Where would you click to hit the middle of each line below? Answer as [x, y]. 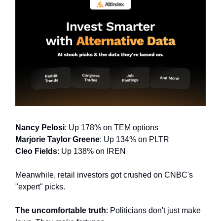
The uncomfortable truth [61, 211]
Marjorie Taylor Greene [57, 140]
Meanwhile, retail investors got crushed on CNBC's [104, 175]
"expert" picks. [40, 187]
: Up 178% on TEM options [111, 128]
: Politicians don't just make [153, 211]
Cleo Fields [36, 151]
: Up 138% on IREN [92, 151]
